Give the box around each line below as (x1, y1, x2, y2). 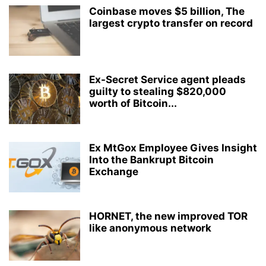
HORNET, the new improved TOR (89, 210, 248, 222)
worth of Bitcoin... (89, 97, 177, 109)
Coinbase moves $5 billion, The (89, 5, 245, 17)
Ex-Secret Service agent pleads (89, 74, 246, 85)
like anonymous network (89, 222, 211, 234)
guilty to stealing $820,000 (89, 85, 226, 97)
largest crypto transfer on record (89, 17, 253, 29)
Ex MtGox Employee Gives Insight (89, 142, 257, 154)
